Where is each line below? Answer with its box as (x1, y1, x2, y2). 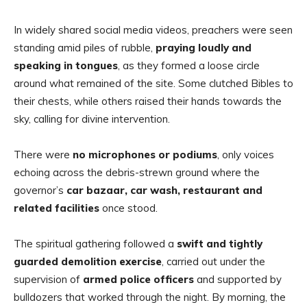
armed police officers (83, 273, 194, 286)
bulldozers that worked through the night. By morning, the (14, 291, 286, 304)
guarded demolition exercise (14, 255, 162, 269)
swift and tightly (177, 237, 262, 251)
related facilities (14, 201, 99, 215)
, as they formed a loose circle (118, 59, 260, 73)
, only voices (217, 148, 274, 162)
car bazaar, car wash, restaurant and (66, 184, 262, 197)
